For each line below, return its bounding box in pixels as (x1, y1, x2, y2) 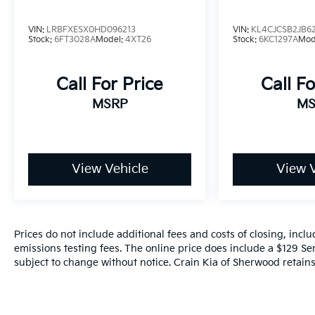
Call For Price (56, 75, 163, 96)
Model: (96, 34, 125, 46)
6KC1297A (259, 34, 299, 46)
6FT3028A (54, 34, 96, 46)
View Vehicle (71, 162, 148, 177)
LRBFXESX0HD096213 (46, 25, 136, 36)
